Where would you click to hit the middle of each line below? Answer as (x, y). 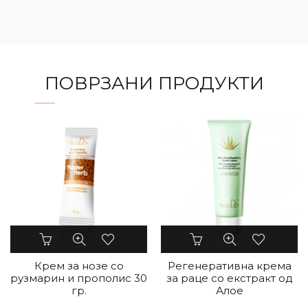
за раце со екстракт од (229, 278)
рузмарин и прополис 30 (79, 278)
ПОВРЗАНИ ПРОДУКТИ (154, 83)
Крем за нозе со (79, 266)
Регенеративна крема (229, 266)
